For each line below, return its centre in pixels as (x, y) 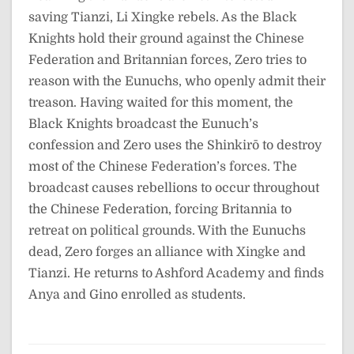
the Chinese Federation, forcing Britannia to (160, 209)
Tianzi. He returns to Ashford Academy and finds (176, 273)
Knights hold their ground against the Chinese (166, 38)
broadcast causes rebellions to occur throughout (174, 188)
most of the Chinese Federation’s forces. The (163, 166)
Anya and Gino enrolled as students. (137, 294)
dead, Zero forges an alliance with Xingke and (167, 252)
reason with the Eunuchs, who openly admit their (177, 81)
